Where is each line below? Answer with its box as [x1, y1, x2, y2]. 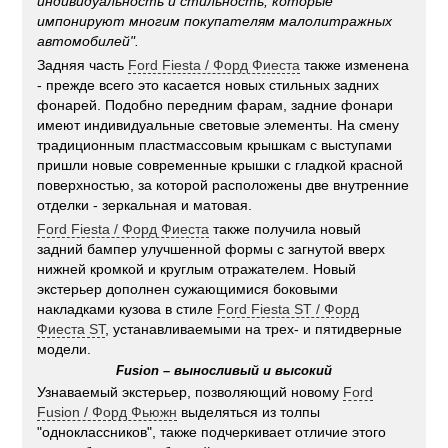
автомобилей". [37, 33, 140, 50]
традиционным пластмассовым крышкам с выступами [37, 137, 393, 154]
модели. [37, 341, 92, 358]
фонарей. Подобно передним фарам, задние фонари [37, 97, 394, 114]
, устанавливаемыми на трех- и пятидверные [105, 321, 403, 338]
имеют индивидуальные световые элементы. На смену [37, 117, 400, 134]
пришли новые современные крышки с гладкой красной [37, 157, 404, 174]
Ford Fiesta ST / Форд [217, 301, 360, 318]
